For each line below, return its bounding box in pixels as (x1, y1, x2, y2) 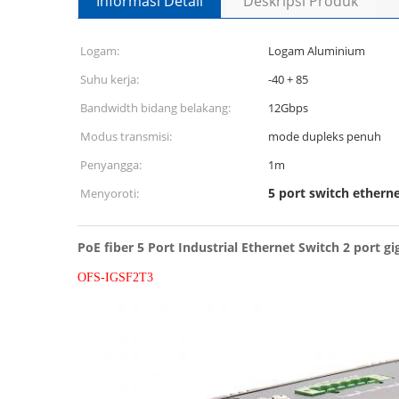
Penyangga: (80, 157, 142, 173)
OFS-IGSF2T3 (77, 271, 153, 284)
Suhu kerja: (80, 71, 139, 87)
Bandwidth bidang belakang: (80, 100, 231, 116)
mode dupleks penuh (268, 128, 381, 144)
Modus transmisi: (80, 128, 172, 144)
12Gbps (268, 100, 308, 116)
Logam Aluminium (268, 43, 365, 59)
